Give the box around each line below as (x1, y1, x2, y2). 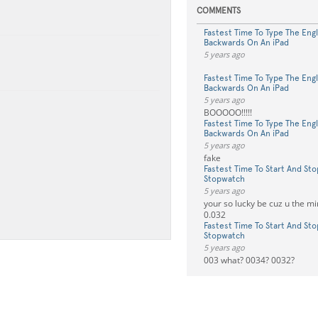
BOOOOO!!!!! (203, 106, 252, 119)
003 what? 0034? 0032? (203, 254, 295, 266)
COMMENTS (196, 6, 241, 16)
